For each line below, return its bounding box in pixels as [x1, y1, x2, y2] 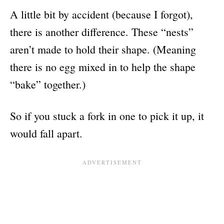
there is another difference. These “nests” [10, 24, 193, 39]
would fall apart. [10, 126, 82, 141]
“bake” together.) [10, 77, 85, 92]
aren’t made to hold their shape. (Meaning [10, 42, 196, 57]
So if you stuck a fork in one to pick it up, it [10, 108, 204, 123]
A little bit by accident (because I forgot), [10, 7, 193, 22]
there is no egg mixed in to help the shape [10, 59, 195, 74]
